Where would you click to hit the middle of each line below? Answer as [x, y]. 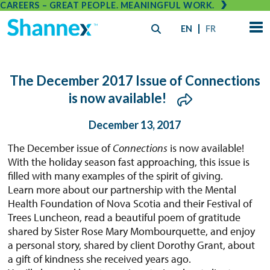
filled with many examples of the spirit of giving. [116, 176]
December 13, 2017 [135, 125]
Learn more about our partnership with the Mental [122, 190]
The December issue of [61, 148]
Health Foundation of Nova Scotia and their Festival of [130, 204]
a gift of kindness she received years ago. [100, 259]
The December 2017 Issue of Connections [135, 80]
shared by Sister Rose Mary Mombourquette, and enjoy [132, 231]
